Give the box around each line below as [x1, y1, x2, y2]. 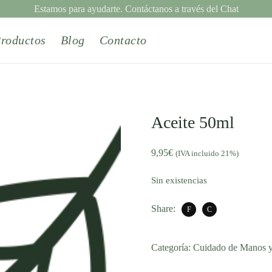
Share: [151, 203, 176, 214]
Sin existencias [151, 175, 208, 185]
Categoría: [151, 242, 194, 253]
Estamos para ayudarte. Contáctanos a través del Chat [33, 4, 239, 14]
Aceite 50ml [151, 113, 235, 132]
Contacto [99, 33, 147, 47]
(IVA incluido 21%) [175, 149, 239, 158]
